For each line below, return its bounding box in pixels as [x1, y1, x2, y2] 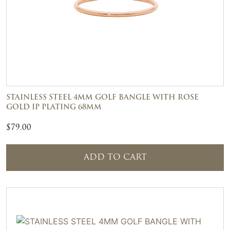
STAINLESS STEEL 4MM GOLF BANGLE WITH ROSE [6, 93, 199, 102]
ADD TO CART [83, 153, 147, 162]
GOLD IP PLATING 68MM [6, 103, 102, 111]
